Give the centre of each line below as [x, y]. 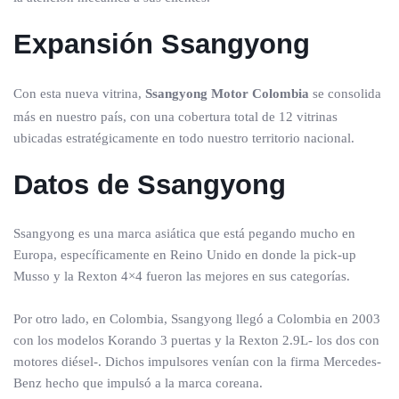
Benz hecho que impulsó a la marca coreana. [138, 383]
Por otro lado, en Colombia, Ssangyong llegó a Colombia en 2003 [197, 319]
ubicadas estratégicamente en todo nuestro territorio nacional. [184, 138]
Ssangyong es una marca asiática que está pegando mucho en [184, 234]
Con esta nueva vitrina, [79, 94]
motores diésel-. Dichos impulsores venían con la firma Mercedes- [197, 362]
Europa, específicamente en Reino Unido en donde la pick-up [185, 255]
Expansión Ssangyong [162, 45]
